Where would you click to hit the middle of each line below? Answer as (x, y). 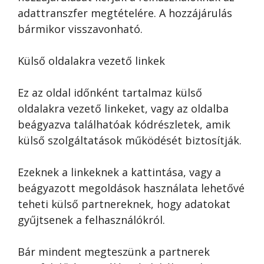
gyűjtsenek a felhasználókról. (91, 220)
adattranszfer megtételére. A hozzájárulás (125, 13)
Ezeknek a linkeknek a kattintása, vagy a (119, 172)
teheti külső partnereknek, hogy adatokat (124, 204)
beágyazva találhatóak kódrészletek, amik (124, 124)
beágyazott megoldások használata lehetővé (131, 188)
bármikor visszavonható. (80, 29)
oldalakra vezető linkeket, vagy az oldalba (123, 108)
